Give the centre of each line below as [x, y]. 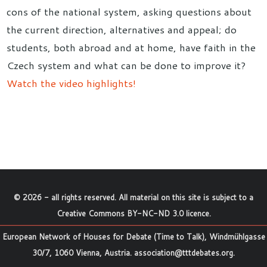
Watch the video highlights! [72, 83]
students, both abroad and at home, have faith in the [131, 47]
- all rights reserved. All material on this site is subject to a [148, 198]
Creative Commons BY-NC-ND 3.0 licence [133, 214]
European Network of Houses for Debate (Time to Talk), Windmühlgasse [133, 237]
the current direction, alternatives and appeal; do [122, 30]
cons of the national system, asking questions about [129, 12]
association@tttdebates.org [184, 253]
